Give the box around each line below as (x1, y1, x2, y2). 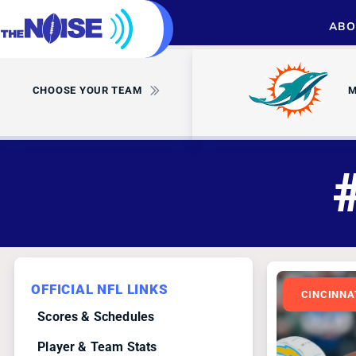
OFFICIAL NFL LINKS (31, 281, 168, 298)
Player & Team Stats (37, 339, 157, 354)
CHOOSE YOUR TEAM (32, 84, 142, 97)
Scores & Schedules (37, 308, 155, 324)
